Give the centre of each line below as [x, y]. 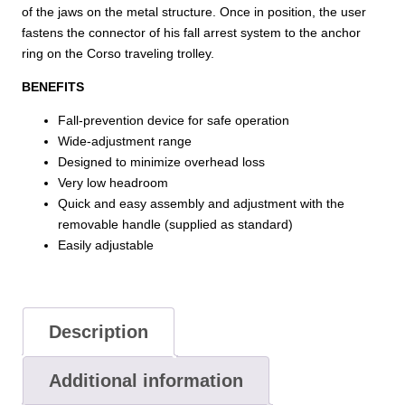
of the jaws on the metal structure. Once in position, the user [194, 11]
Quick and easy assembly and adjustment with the [201, 204]
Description [98, 331]
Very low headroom [113, 183]
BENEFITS [53, 86]
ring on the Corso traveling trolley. [118, 53]
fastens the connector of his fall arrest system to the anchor [191, 32]
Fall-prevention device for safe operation [174, 121]
